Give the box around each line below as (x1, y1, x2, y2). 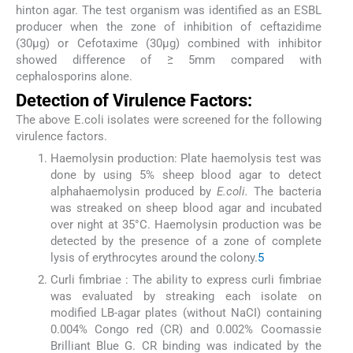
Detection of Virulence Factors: (16, 90, 252, 110)
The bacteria (247, 184, 321, 199)
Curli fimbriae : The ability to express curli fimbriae (50, 273, 321, 288)
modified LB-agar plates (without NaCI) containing (50, 306, 321, 321)
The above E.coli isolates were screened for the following (16, 112, 321, 127)
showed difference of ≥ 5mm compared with (16, 53, 321, 68)
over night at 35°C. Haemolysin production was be (50, 217, 321, 232)
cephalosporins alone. (16, 69, 132, 84)
